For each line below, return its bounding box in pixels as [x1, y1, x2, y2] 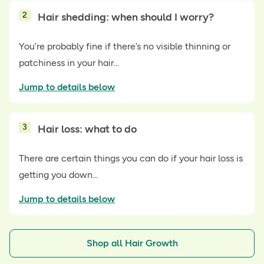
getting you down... [19, 169, 98, 181]
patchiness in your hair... [19, 57, 119, 69]
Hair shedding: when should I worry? [38, 11, 214, 24]
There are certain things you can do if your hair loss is [19, 153, 243, 164]
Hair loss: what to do [38, 123, 139, 136]
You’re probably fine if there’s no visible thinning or [19, 41, 230, 52]
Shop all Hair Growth [86, 237, 178, 249]
